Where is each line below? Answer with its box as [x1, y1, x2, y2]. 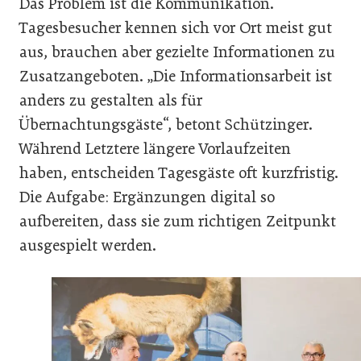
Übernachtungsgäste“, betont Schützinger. [19, 114, 313, 134]
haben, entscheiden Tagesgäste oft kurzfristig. [19, 163, 338, 182]
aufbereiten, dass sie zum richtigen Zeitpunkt [19, 211, 336, 230]
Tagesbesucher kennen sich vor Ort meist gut [19, 18, 332, 37]
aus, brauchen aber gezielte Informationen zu [19, 42, 335, 61]
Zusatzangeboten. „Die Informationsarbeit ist [19, 66, 332, 85]
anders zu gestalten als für [19, 90, 202, 110]
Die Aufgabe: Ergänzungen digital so [19, 187, 275, 206]
